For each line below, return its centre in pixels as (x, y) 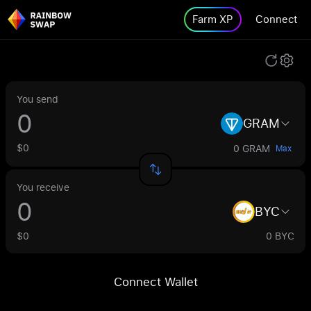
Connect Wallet (155, 281)
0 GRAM (252, 148)
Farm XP (213, 19)
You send (37, 99)
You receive (43, 187)
